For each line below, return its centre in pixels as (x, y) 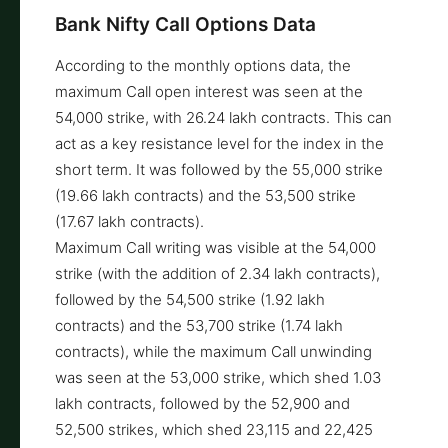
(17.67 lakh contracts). (129, 221)
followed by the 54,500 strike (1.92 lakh (190, 299)
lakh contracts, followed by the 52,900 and (202, 403)
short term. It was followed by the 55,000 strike (219, 169)
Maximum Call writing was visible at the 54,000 (215, 247)
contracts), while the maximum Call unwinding (213, 351)
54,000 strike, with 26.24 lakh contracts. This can (223, 117)
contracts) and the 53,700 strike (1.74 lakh (199, 325)
